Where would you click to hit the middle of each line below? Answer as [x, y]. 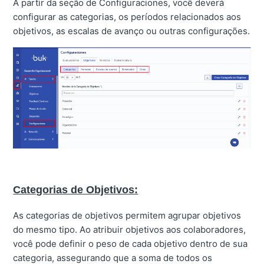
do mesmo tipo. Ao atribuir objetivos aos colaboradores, [130, 229]
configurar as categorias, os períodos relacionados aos [127, 16]
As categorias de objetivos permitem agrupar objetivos [127, 215]
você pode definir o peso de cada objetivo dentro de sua [131, 243]
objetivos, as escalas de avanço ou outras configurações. [132, 31]
